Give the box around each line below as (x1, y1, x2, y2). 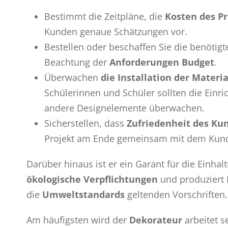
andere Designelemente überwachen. (44, 101, 205, 114)
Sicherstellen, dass (44, 117, 127, 129)
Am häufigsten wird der (26, 213, 129, 226)
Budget (182, 55, 214, 68)
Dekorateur (129, 213, 182, 226)
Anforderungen (109, 55, 179, 68)
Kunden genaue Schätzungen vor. (44, 25, 187, 38)
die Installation (101, 71, 172, 83)
